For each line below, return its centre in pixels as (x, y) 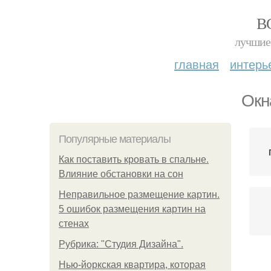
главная (197, 64)
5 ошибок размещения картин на (132, 209)
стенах (74, 224)
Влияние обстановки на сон (121, 174)
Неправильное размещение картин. (139, 194)
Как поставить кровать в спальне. (134, 159)
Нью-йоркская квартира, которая (132, 265)
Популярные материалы (115, 139)
